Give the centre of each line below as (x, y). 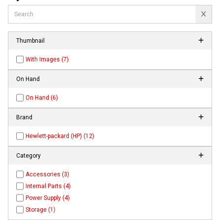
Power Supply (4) (48, 198)
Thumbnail (30, 41)
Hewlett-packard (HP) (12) (60, 136)
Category (28, 156)
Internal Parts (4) (48, 186)
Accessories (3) (48, 175)
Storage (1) (41, 210)
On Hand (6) (42, 98)
